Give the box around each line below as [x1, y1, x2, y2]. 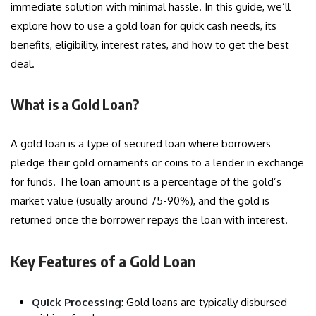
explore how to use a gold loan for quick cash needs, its [11, 19, 276, 33]
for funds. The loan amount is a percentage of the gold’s [11, 175, 281, 189]
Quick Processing [32, 296, 121, 310]
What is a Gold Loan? [11, 95, 139, 114]
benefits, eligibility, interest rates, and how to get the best [11, 38, 289, 52]
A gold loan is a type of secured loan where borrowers [11, 137, 271, 151]
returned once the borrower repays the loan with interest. [11, 213, 288, 227]
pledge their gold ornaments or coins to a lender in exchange [11, 156, 304, 170]
